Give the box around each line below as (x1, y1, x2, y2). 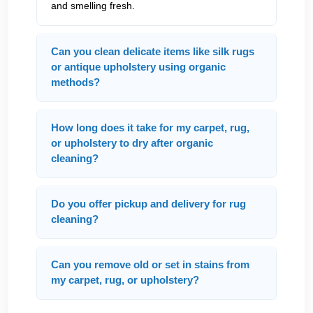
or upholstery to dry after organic (51, 137, 213, 149)
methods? (51, 76, 100, 88)
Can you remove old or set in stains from (51, 259, 249, 270)
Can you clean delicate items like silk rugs (51, 45, 254, 57)
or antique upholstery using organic (51, 61, 226, 73)
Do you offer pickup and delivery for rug (51, 198, 246, 210)
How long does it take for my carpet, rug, (51, 122, 249, 133)
